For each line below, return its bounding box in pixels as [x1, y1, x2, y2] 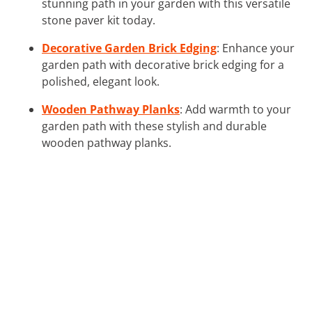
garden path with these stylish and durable [42, 118, 267, 134]
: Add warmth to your [180, 101, 291, 117]
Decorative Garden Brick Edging [42, 40, 217, 56]
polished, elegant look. [42, 73, 159, 89]
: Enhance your [217, 40, 295, 56]
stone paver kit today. [42, 12, 155, 28]
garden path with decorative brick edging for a [42, 56, 284, 72]
